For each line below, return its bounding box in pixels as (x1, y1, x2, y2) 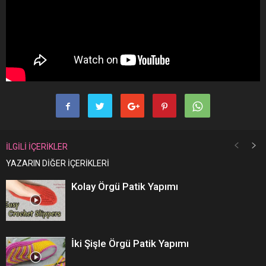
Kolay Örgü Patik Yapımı (71, 180, 178, 192)
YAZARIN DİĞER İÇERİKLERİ (6, 158, 109, 168)
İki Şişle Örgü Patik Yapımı (71, 237, 189, 249)
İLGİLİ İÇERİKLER (6, 141, 68, 151)
